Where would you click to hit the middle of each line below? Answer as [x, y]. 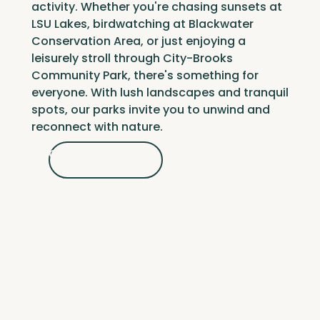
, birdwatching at [138, 24]
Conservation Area [86, 41]
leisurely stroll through [97, 59]
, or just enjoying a [193, 41]
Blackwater [221, 24]
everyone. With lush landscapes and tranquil [160, 93]
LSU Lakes [59, 24]
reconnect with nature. [97, 127]
